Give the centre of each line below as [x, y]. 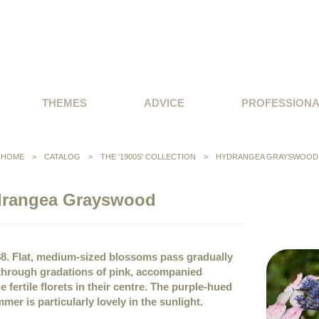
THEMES [64, 103]
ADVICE [164, 103]
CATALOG [63, 157]
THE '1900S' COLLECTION [148, 157]
